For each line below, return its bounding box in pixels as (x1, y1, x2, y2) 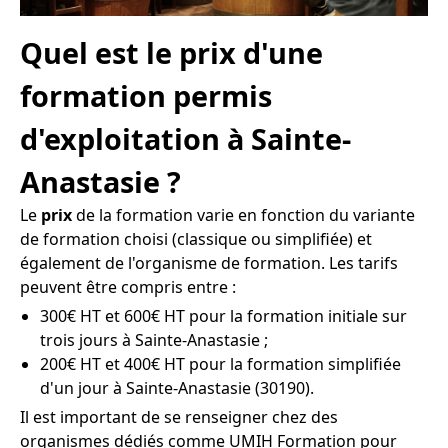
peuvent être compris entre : (20, 275, 236, 298)
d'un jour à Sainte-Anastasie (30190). (40, 376, 314, 399)
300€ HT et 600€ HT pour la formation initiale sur (40, 304, 407, 327)
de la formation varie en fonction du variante (72, 203, 415, 226)
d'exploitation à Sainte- (20, 118, 351, 158)
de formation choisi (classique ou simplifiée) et (20, 227, 372, 250)
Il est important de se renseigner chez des (20, 405, 338, 428)
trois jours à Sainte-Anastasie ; (40, 328, 268, 351)
